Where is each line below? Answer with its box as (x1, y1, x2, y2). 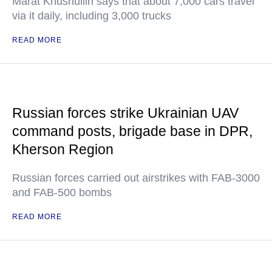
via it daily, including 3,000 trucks (12, 10, 171, 22)
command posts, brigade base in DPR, (12, 123, 253, 139)
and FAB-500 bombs (12, 186, 112, 199)
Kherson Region (12, 141, 114, 157)
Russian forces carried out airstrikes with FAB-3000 (12, 172, 260, 184)
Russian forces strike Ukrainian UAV (12, 105, 239, 121)
